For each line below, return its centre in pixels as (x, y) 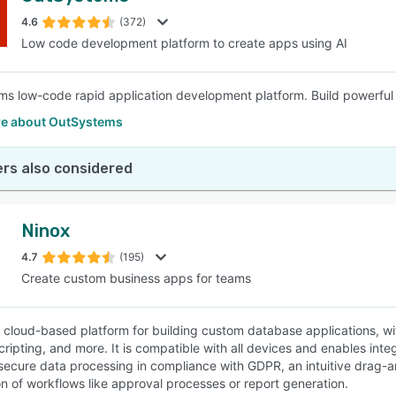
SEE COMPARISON (194, 88)
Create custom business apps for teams (136, 278)
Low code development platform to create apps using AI (184, 43)
